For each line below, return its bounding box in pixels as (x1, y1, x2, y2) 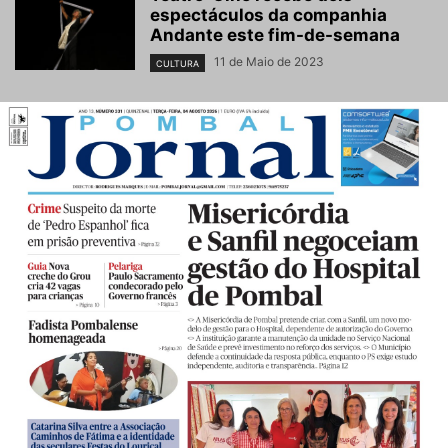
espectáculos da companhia (150, 5, 387, 26)
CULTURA (156, 57, 199, 69)
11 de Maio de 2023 (214, 54, 324, 70)
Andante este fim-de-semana (150, 25, 400, 46)
